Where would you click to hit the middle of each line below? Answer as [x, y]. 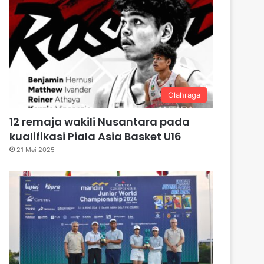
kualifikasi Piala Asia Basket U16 [96, 136]
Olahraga [184, 95]
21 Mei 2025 [36, 149]
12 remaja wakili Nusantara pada [100, 121]
